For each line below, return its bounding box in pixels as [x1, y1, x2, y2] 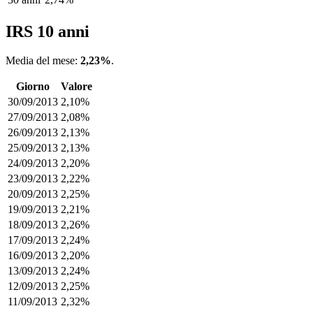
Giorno [16, 80, 50, 93]
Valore [61, 80, 92, 93]
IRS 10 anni [6, 22, 89, 41]
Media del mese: [6, 54, 80, 67]
